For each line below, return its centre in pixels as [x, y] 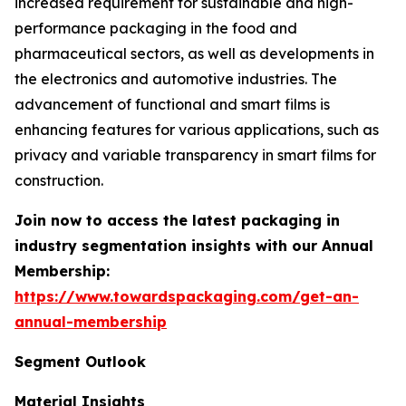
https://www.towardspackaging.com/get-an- [187, 296]
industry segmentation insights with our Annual [194, 246]
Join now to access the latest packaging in [177, 220]
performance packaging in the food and [156, 28]
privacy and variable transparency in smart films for [195, 155]
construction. [59, 180]
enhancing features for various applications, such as [197, 130]
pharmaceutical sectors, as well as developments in [194, 53]
